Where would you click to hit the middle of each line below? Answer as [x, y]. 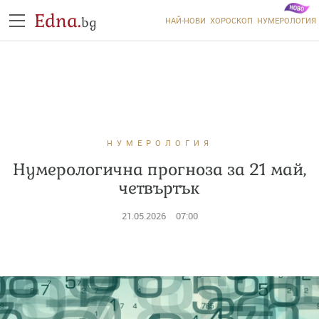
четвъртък [159, 188]
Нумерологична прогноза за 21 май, [159, 169]
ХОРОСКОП [231, 20]
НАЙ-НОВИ [185, 20]
